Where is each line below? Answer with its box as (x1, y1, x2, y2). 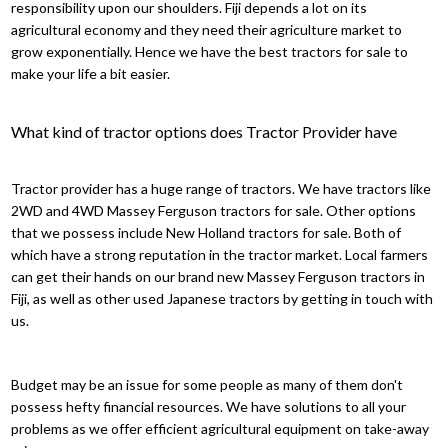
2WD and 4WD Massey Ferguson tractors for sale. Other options (11, 201, 417, 219)
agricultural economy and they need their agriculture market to (11, 20, 403, 38)
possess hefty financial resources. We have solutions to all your (11, 397, 407, 415)
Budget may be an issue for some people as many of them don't (11, 375, 404, 393)
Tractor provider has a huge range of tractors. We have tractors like (11, 179, 432, 197)
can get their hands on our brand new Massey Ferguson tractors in (11, 267, 426, 285)
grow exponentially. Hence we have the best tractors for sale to (11, 42, 409, 60)
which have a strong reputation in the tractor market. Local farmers (11, 245, 429, 263)
